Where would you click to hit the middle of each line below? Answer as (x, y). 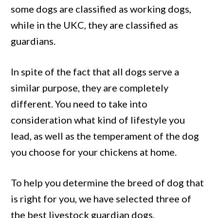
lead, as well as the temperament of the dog (105, 136)
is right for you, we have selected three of (101, 198)
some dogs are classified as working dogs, (101, 9)
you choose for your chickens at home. (94, 152)
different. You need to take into (79, 103)
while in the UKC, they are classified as (95, 25)
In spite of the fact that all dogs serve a (95, 71)
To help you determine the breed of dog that (108, 182)
